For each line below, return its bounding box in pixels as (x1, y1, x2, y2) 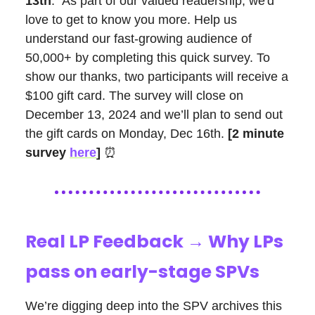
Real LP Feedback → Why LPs (25, 229, 283, 255)
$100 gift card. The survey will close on (25, 89, 243, 103)
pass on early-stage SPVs (25, 259, 259, 285)
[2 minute (228, 127, 284, 141)
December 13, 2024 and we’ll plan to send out (25, 108, 283, 122)
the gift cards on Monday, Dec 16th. (25, 127, 228, 141)
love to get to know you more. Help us (25, 13, 237, 27)
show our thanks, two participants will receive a (25, 70, 288, 84)
